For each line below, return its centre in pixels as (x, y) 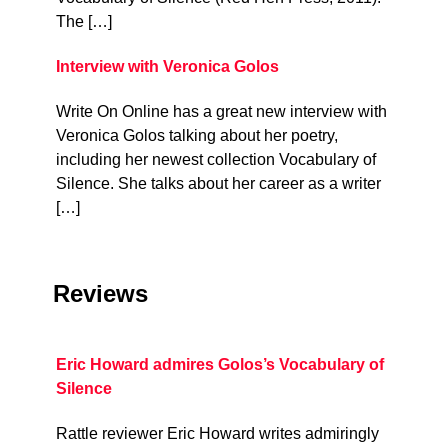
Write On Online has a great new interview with (221, 112)
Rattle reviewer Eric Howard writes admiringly (217, 434)
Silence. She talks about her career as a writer (218, 184)
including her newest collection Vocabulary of (215, 160)
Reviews (100, 293)
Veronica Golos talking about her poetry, (196, 136)
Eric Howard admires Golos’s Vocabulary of (219, 365)
